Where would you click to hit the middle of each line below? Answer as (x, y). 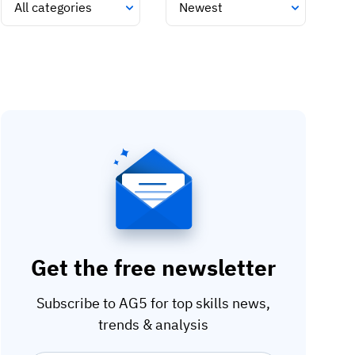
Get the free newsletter (153, 267)
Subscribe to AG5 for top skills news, (153, 303)
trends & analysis (153, 324)
